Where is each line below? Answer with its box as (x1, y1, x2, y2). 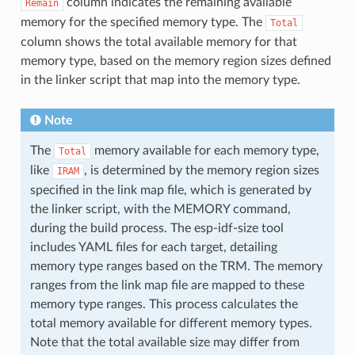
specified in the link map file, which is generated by (29, 183, 311, 197)
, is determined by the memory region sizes (83, 163, 319, 177)
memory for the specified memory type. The (20, 15, 265, 29)
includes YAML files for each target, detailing (29, 240, 277, 254)
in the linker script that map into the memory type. (20, 73, 300, 86)
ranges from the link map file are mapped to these (29, 278, 304, 292)
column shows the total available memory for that (20, 35, 297, 48)
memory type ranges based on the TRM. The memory (29, 259, 323, 273)
